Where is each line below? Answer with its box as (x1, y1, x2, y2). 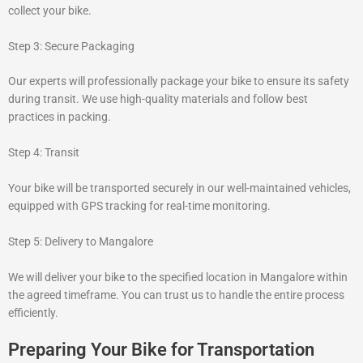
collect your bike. (8, 3, 92, 17)
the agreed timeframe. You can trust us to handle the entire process (8, 288, 344, 301)
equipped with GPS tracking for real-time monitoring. (8, 199, 271, 213)
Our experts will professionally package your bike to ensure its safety (8, 75, 349, 88)
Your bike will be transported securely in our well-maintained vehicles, (8, 181, 351, 195)
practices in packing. (8, 110, 111, 124)
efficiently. (8, 305, 58, 319)
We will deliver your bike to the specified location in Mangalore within (8, 270, 348, 284)
